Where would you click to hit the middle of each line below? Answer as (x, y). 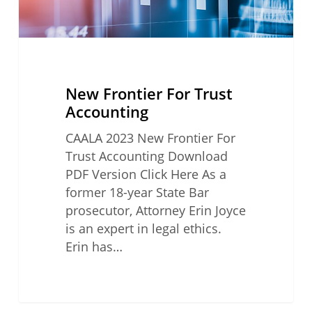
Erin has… (94, 247)
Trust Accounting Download (146, 156)
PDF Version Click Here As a (146, 174)
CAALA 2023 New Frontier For (150, 138)
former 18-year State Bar (137, 193)
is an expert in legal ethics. (143, 229)
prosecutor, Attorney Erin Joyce (155, 211)
